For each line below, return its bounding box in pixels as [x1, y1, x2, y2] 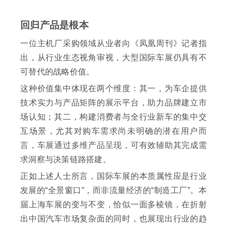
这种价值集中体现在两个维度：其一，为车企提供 [20, 84, 207, 93]
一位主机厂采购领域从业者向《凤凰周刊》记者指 [20, 39, 207, 48]
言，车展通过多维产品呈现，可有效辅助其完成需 [20, 140, 207, 149]
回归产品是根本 [20, 19, 89, 30]
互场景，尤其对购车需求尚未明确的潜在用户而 [20, 126, 207, 135]
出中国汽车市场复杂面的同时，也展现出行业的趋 [20, 214, 207, 223]
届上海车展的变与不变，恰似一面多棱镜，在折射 [20, 200, 207, 209]
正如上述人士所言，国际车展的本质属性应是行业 [20, 171, 207, 180]
